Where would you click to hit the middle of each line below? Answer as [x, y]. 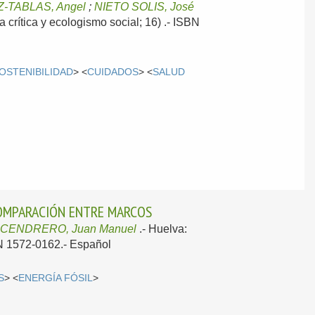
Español [91, 244]
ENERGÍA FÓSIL [56, 278]
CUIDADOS [113, 72]
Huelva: [168, 229]
